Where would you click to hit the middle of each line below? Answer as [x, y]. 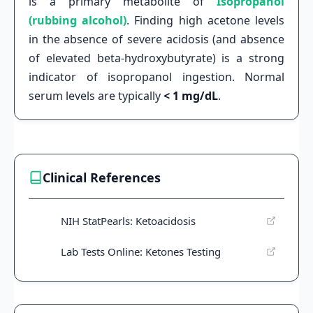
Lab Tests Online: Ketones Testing [141, 251]
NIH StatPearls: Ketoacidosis [128, 220]
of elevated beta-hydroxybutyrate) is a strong [156, 58]
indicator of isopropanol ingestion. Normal [156, 77]
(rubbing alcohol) [78, 20]
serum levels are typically [96, 95]
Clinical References [102, 177]
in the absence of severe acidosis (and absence [156, 39]
